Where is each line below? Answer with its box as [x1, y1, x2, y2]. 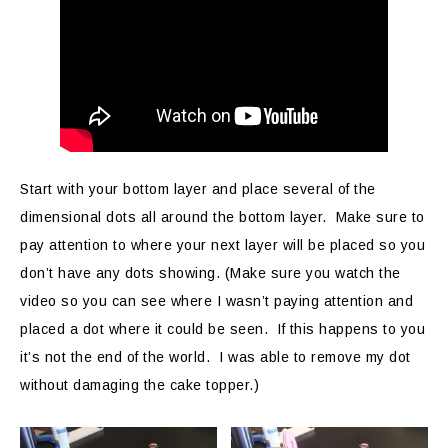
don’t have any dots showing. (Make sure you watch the [20, 264, 401, 281]
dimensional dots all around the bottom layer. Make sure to [20, 208, 425, 225]
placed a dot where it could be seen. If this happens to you [20, 320, 425, 337]
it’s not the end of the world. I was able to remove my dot [20, 348, 411, 365]
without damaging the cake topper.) [20, 376, 259, 393]
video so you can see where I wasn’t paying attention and [20, 292, 413, 309]
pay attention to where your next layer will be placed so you [20, 236, 425, 253]
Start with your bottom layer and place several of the [20, 180, 376, 197]
